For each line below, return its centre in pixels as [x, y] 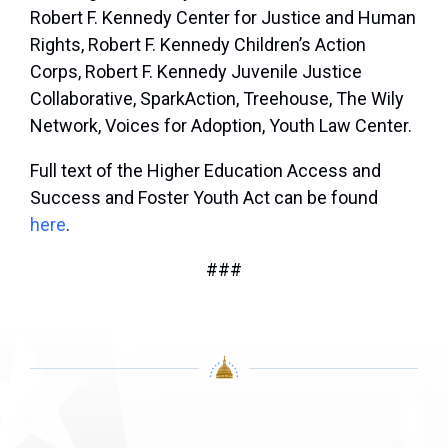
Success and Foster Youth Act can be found [204, 198]
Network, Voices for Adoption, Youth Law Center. [221, 126]
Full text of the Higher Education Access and [205, 171]
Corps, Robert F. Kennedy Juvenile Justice [196, 72]
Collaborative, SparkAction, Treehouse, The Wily [217, 99]
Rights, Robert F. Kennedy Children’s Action [198, 45]
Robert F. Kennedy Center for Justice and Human [223, 18]
